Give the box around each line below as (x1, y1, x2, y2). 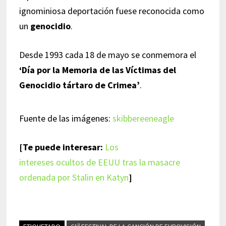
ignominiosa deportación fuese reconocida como (19, 5, 204, 17)
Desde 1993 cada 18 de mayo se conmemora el (19, 48, 196, 61)
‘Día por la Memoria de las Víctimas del (19, 64, 176, 76)
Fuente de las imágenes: (19, 112, 112, 124)
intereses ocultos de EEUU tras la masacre (19, 156, 180, 168)
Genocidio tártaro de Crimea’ (19, 79, 140, 91)
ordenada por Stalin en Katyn (19, 171, 129, 183)
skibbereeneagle (112, 112, 174, 124)
